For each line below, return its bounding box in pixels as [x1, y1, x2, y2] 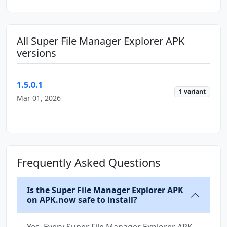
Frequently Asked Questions [17, 155, 160, 170]
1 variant [179, 87, 206, 96]
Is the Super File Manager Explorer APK [27, 184, 183, 196]
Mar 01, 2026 [17, 93, 61, 103]
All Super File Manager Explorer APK [17, 33, 184, 48]
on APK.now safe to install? [27, 194, 137, 205]
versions [17, 46, 56, 60]
